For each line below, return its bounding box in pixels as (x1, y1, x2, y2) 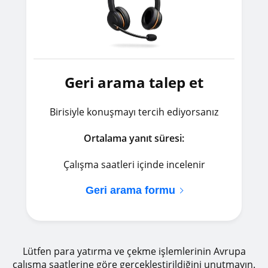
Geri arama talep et (65, 72, 203, 92)
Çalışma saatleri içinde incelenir (63, 158, 205, 171)
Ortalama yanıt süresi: (84, 132, 184, 145)
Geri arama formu (86, 184, 175, 196)
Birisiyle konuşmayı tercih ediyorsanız (50, 105, 218, 118)
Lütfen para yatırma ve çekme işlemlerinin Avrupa (22, 245, 246, 258)
